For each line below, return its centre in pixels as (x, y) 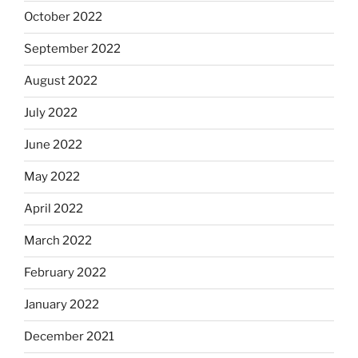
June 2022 (53, 145)
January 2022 (62, 305)
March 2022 (58, 241)
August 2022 (61, 81)
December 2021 (69, 337)
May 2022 (52, 177)
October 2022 (63, 17)
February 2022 (65, 273)
